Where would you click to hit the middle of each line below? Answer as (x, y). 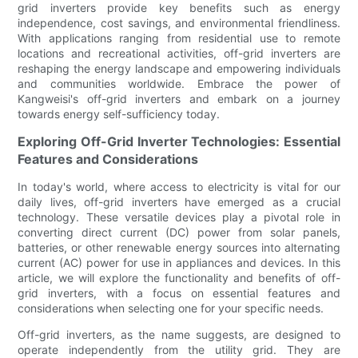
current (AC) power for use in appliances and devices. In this (179, 263)
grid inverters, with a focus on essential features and (179, 293)
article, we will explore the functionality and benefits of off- (179, 278)
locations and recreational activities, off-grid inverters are (179, 54)
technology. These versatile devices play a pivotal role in (179, 217)
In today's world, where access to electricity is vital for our (179, 187)
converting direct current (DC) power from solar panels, (179, 233)
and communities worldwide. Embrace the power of (179, 84)
